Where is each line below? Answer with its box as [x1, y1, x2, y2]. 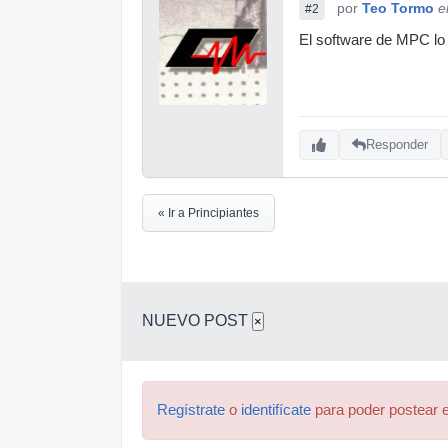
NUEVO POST [142, 311, 252, 329]
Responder [366, 137, 428, 153]
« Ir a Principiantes [158, 205, 259, 220]
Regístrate [157, 401, 225, 418]
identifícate [241, 401, 311, 418]
